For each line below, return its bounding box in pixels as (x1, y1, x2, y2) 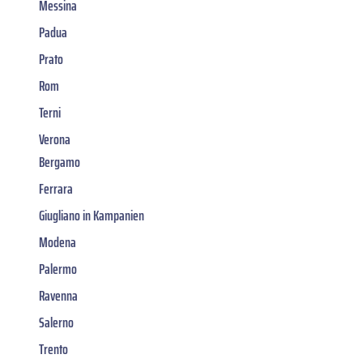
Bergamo (39, 150, 80, 173)
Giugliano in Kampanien (39, 203, 144, 227)
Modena (39, 230, 76, 254)
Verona (39, 127, 70, 151)
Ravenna (39, 284, 78, 307)
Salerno (39, 310, 74, 334)
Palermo (39, 257, 77, 280)
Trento (39, 337, 68, 361)
